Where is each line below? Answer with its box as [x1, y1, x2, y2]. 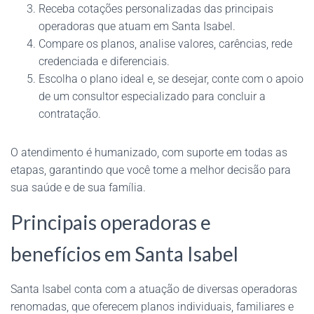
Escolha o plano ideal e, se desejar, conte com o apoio [39, 71, 303, 86]
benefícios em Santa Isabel [11, 241, 238, 266]
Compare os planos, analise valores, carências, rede [39, 36, 292, 50]
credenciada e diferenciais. [39, 54, 170, 68]
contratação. [39, 107, 101, 121]
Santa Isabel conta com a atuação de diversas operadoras [11, 282, 297, 296]
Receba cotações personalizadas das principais [39, 1, 273, 15]
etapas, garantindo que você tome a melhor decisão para [11, 163, 291, 177]
